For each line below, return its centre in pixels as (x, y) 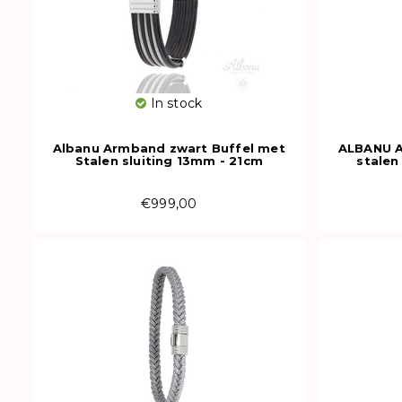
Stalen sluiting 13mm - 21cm (169, 160)
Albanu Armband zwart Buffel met (169, 148)
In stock (175, 103)
